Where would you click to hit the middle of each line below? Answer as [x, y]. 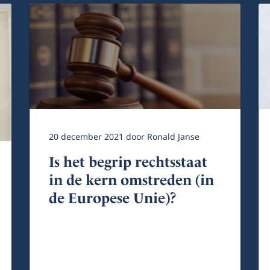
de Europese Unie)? [113, 198]
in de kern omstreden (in [131, 180]
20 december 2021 [87, 137]
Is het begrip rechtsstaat [128, 162]
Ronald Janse [173, 137]
